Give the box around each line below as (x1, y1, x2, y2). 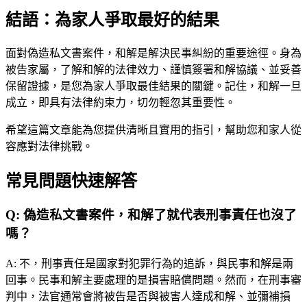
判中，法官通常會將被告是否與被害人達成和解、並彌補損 (5, 291, 291, 303)
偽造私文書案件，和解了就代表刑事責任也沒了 (23, 208, 297, 223)
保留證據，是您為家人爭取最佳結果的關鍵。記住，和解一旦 (5, 79, 302, 92)
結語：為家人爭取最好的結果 (5, 10, 219, 29)
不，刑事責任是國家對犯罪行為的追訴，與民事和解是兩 (19, 258, 293, 270)
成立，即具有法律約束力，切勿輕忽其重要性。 (5, 96, 236, 108)
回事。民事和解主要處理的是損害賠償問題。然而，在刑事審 (5, 274, 302, 286)
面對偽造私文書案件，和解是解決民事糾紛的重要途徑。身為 (5, 47, 302, 59)
